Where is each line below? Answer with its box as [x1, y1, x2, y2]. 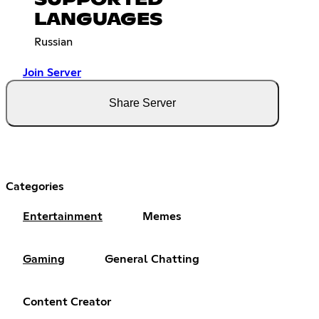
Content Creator [23, 296, 111, 308]
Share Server [109, 96, 176, 109]
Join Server [23, 66, 81, 78]
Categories [6, 180, 64, 192]
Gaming [23, 253, 65, 265]
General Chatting [105, 253, 199, 265]
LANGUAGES [34, 11, 162, 28]
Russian [34, 36, 73, 48]
